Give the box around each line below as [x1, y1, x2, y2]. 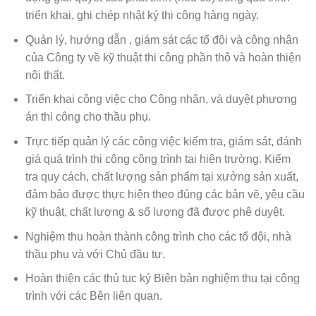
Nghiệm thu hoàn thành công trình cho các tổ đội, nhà [25, 230, 291, 243]
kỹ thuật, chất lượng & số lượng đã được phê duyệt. [25, 205, 285, 218]
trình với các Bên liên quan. [25, 290, 162, 303]
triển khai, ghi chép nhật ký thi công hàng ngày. [25, 9, 259, 22]
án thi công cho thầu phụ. [25, 111, 151, 123]
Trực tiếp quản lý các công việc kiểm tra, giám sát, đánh [25, 135, 302, 147]
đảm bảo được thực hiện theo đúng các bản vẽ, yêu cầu [25, 188, 305, 200]
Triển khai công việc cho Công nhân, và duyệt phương [25, 93, 297, 106]
